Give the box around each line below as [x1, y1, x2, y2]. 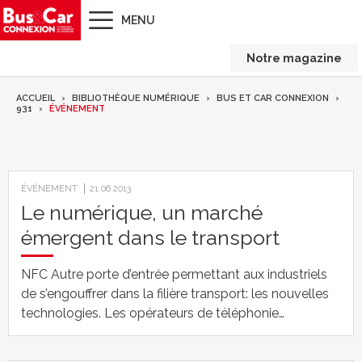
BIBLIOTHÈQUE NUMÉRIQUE [72, 93, 200, 103]
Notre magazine [246, 52, 342, 65]
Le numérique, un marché [21, 200, 263, 225]
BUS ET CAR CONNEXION [217, 93, 329, 103]
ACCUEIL [16, 93, 55, 103]
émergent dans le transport [21, 225, 280, 250]
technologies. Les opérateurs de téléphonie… [21, 305, 284, 321]
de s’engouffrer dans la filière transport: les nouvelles [21, 286, 329, 301]
